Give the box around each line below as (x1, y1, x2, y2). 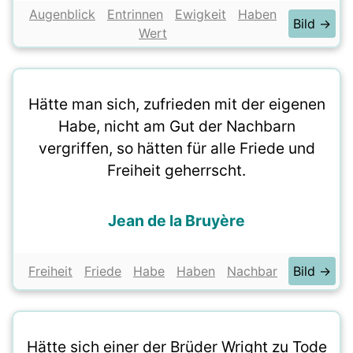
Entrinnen (107, 6, 163, 22)
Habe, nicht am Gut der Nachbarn (58, 117, 295, 136)
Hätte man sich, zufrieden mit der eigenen (28, 95, 325, 113)
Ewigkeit (175, 6, 226, 22)
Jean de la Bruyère (108, 211, 245, 230)
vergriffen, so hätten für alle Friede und (38, 139, 315, 158)
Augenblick (29, 6, 95, 22)
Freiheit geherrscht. (107, 161, 246, 180)
